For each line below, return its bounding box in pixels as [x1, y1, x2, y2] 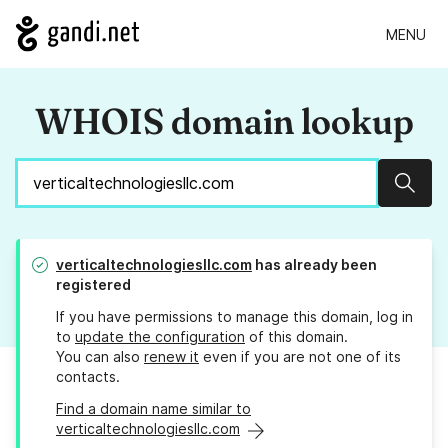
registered [56, 276, 131, 294]
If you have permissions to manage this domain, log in [56, 308, 413, 326]
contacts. [56, 368, 120, 386]
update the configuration [75, 328, 245, 346]
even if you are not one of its [199, 348, 401, 366]
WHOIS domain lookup [34, 99, 414, 144]
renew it [144, 348, 199, 366]
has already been [252, 256, 377, 274]
